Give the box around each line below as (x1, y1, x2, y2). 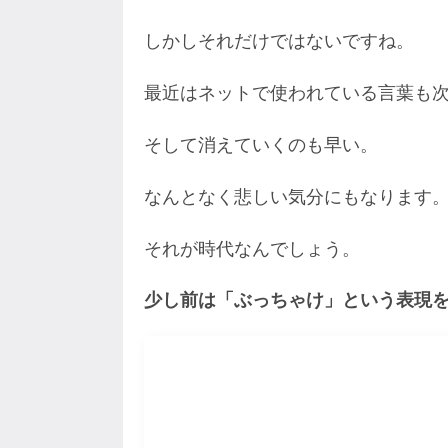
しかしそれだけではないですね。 (143, 31, 414, 52)
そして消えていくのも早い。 (143, 134, 378, 155)
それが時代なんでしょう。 (143, 238, 360, 259)
